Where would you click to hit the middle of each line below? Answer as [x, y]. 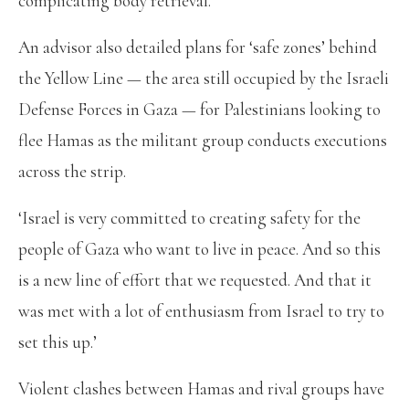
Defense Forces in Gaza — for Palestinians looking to [199, 109]
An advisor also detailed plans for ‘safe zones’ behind [198, 47]
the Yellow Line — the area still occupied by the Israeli [204, 78]
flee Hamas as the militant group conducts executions [203, 140]
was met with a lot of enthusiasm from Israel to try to [201, 310]
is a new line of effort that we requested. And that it [195, 279]
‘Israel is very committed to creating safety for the [189, 217]
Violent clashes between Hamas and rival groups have [201, 388]
